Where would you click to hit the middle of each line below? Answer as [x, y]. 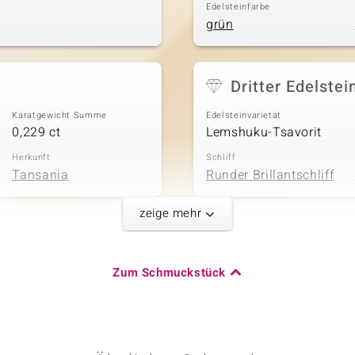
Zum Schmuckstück [169, 273]
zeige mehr [170, 213]
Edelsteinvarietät [244, 115]
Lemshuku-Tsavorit [264, 132]
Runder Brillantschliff [270, 175]
